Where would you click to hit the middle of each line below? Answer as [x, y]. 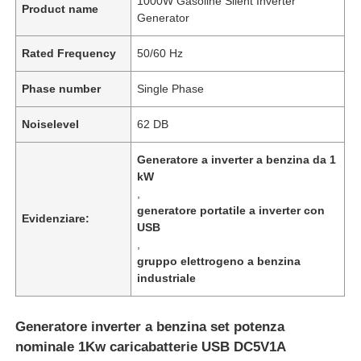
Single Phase [171, 88]
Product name [60, 8]
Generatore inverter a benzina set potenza [150, 326]
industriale [167, 278]
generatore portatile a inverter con [231, 210]
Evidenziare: [56, 218]
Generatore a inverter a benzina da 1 [237, 159]
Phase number [62, 88]
